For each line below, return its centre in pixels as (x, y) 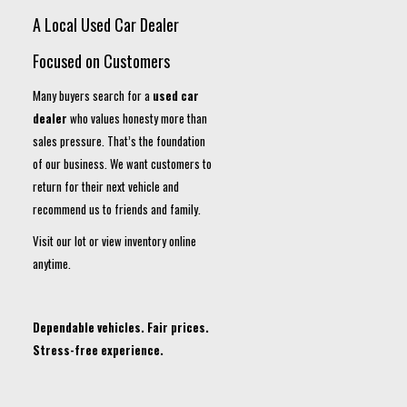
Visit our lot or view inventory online (114, 241)
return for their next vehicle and (106, 186)
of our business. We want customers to (122, 164)
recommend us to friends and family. (117, 209)
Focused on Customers (101, 61)
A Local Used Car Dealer (106, 25)
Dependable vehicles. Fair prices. (121, 327)
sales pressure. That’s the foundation (119, 141)
